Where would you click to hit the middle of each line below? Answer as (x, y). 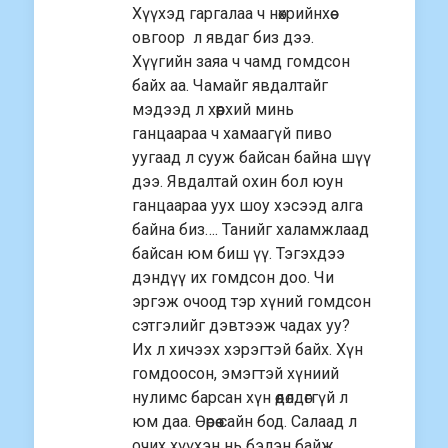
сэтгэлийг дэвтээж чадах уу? (241, 326)
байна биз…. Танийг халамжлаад (250, 230)
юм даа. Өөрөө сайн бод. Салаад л (244, 422)
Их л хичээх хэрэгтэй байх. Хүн (247, 350)
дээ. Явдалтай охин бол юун (237, 182)
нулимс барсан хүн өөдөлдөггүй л (240, 398)
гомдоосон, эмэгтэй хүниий (235, 374)
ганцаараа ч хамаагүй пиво (232, 134)
